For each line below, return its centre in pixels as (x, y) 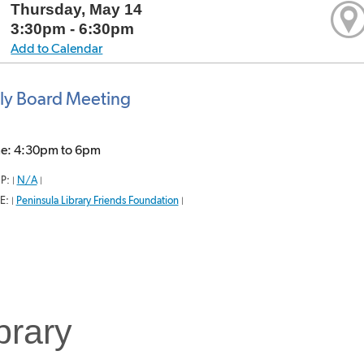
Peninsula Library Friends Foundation (97, 200)
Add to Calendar (57, 48)
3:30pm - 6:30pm (73, 29)
